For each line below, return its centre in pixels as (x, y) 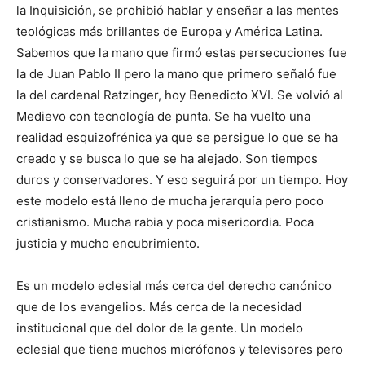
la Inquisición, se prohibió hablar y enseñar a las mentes (178, 11)
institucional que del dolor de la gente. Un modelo (160, 328)
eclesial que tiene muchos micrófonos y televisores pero (180, 350)
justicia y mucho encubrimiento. (108, 244)
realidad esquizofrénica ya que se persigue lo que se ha (177, 138)
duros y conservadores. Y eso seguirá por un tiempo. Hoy (182, 180)
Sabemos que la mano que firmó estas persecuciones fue (182, 53)
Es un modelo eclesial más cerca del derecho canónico (174, 286)
